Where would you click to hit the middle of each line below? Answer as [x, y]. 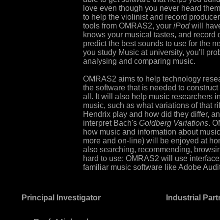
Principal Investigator [61, 198]
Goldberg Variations [174, 123]
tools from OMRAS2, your [128, 26]
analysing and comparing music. [139, 61]
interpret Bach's [111, 123]
